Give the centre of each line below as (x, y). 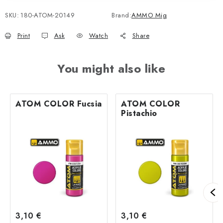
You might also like (111, 68)
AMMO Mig (149, 15)
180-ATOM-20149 (48, 15)
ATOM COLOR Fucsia (59, 104)
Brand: (121, 15)
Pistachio (139, 113)
